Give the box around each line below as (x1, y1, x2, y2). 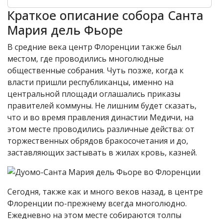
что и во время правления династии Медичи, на (7, 112, 194, 123)
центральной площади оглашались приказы (7, 88, 180, 99)
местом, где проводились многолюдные (7, 53, 164, 64)
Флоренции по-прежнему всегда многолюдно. (7, 198, 187, 209)
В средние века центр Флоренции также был (7, 42, 181, 52)
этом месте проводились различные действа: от (7, 124, 195, 134)
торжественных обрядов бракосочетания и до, (7, 135, 188, 146)
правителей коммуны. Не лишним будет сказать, (7, 100, 197, 111)
